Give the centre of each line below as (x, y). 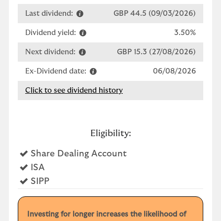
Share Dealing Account (77, 154)
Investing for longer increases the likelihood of (107, 214)
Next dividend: (51, 52)
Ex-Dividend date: (57, 71)
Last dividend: (50, 13)
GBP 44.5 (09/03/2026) (155, 13)
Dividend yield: (52, 33)
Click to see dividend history (74, 90)
